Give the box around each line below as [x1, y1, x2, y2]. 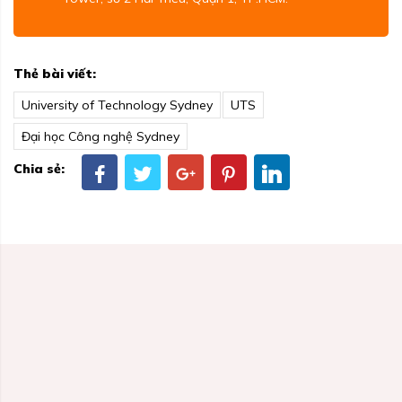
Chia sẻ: [13, 160, 65, 177]
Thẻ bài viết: [13, 66, 96, 83]
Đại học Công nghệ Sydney [22, 128, 179, 145]
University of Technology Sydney [22, 97, 213, 114]
